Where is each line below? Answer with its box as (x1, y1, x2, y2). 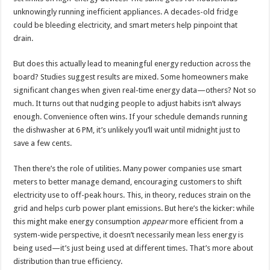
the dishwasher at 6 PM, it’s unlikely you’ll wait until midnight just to (13, 125, 241, 135)
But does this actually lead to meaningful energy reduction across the (13, 59, 251, 69)
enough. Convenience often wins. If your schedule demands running (13, 112, 248, 122)
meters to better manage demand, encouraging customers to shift (13, 177, 242, 187)
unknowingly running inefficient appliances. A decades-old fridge (13, 7, 239, 17)
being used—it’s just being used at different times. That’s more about (13, 243, 254, 253)
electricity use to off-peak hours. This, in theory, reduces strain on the (13, 190, 251, 200)
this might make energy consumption (13, 217, 143, 227)
